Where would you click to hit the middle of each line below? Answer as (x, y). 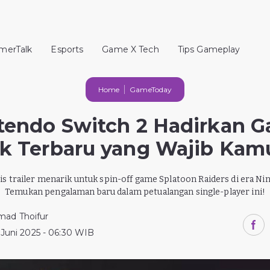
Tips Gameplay (209, 49)
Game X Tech (130, 49)
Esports (67, 49)
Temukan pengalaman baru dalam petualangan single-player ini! (135, 192)
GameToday (151, 89)
